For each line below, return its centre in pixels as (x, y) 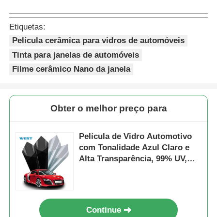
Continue (104, 210)
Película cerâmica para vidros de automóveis (99, 40)
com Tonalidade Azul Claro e (134, 147)
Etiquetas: (28, 27)
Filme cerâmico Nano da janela (71, 69)
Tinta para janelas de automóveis (76, 55)
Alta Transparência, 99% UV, (133, 158)
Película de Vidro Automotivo (136, 136)
